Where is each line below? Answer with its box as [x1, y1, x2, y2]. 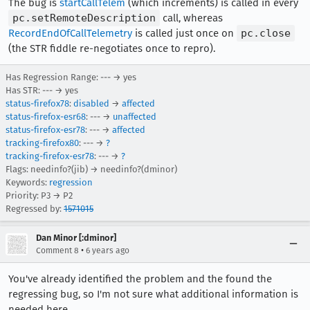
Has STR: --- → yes [6, 84, 78, 95]
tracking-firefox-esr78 [6, 150, 94, 161]
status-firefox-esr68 [6, 111, 86, 122]
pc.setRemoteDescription [12, 11, 156, 24]
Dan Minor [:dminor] [36, 232, 116, 243]
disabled [73, 98, 109, 109]
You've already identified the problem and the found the [8, 272, 272, 285]
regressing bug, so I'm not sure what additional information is [8, 287, 298, 300]
